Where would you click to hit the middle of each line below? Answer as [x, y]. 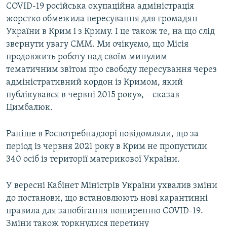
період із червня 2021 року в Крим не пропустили [107, 147]
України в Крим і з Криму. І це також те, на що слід [110, 32]
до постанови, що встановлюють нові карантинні [107, 199]
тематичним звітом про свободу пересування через [111, 70]
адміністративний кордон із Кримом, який [94, 83]
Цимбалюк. [29, 108]
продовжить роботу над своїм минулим [87, 57]
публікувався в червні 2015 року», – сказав [93, 95]
